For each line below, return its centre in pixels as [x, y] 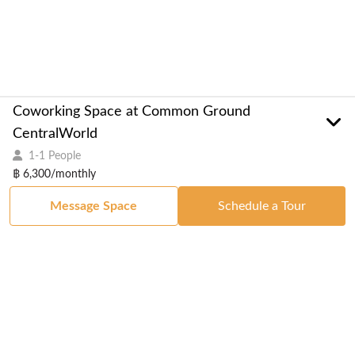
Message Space [94, 206]
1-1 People [55, 156]
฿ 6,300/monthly [54, 174]
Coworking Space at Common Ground [132, 112]
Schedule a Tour [261, 206]
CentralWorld [55, 134]
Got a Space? [234, 323]
